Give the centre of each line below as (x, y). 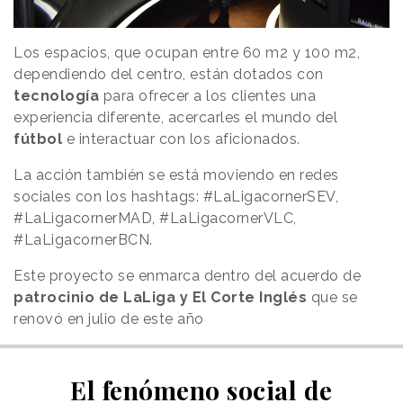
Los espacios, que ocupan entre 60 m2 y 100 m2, (187, 53)
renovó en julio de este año (109, 319)
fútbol (40, 139)
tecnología (56, 96)
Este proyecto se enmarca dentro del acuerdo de (187, 276)
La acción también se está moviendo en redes (176, 175)
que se (332, 298)
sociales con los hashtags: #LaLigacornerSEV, (176, 197)
